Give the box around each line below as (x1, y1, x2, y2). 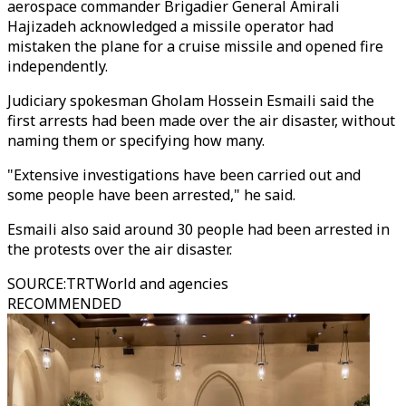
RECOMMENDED (7, 294, 121, 314)
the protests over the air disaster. (7, 239, 232, 259)
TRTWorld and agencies (66, 274, 228, 294)
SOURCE (7, 274, 63, 294)
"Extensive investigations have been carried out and (7, 165, 361, 185)
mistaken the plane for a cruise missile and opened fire (7, 36, 383, 56)
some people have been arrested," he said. (7, 185, 295, 205)
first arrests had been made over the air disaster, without (7, 111, 395, 130)
